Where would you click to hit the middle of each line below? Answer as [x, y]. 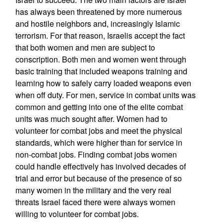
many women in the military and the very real [93, 190]
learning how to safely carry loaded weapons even [103, 83]
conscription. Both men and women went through [101, 59]
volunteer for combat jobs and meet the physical [99, 131]
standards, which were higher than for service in [99, 142]
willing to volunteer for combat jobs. [77, 214]
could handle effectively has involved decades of [100, 166]
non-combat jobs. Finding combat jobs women [96, 154]
